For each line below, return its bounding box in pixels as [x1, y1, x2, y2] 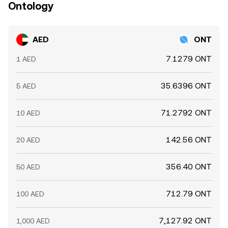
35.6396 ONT [161, 81, 212, 91]
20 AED [16, 136, 40, 144]
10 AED [16, 109, 40, 117]
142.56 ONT [166, 135, 212, 145]
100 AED [16, 190, 44, 198]
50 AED [16, 163, 40, 171]
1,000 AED [16, 217, 50, 225]
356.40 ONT [166, 162, 212, 172]
